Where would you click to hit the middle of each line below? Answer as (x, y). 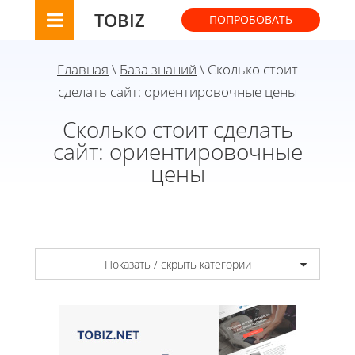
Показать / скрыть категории (177, 264)
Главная (83, 69)
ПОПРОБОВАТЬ (251, 19)
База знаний (158, 69)
